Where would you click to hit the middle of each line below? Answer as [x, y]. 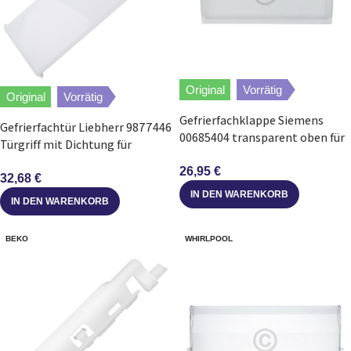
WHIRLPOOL [209, 239]
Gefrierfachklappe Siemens [251, 120]
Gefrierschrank [219, 154]
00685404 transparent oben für [262, 137]
